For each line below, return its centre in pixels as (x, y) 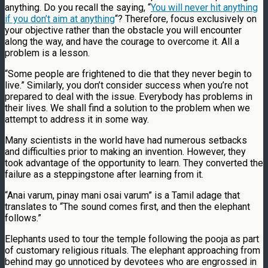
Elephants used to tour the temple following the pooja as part (132, 239)
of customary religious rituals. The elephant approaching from (133, 250)
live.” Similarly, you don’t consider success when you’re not (127, 85)
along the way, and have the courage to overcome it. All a (122, 41)
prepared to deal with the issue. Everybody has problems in (129, 96)
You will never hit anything (204, 7)
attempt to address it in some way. (77, 119)
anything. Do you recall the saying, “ (78, 7)
